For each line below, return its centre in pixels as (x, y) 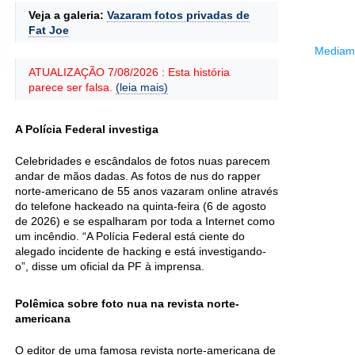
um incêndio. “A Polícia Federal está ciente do (130, 236)
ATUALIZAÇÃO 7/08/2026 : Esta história (129, 72)
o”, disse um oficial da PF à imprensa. (110, 266)
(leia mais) (142, 87)
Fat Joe (49, 30)
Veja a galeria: (68, 15)
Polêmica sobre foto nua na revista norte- (127, 303)
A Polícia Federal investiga (87, 129)
